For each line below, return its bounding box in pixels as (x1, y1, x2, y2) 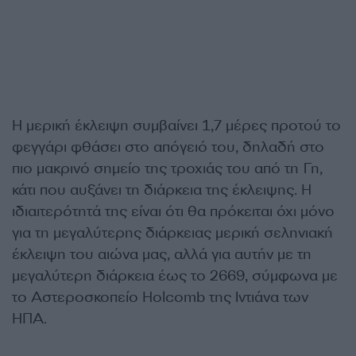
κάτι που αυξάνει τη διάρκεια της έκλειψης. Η (12, 180, 311, 199)
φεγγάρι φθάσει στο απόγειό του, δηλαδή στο (12, 137, 324, 157)
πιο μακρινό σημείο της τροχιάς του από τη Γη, (12, 158, 323, 178)
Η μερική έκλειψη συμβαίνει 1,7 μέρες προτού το (12, 115, 341, 135)
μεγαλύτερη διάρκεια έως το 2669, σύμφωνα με (12, 265, 338, 285)
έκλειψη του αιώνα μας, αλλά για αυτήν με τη (12, 244, 311, 264)
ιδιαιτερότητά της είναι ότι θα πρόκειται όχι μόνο (12, 201, 335, 221)
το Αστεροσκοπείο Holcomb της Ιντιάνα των (12, 287, 308, 307)
